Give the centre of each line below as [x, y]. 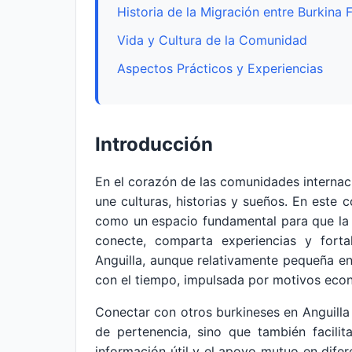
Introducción [154, 144]
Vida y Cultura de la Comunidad [212, 40]
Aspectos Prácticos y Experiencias [220, 68]
